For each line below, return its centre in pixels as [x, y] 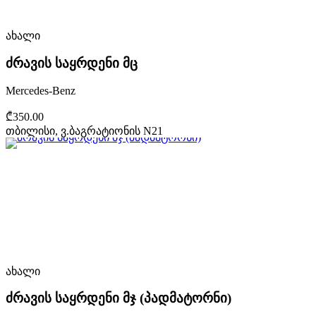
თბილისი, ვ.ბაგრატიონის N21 [84, 130]
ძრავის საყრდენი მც [72, 63]
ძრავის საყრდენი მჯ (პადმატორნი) [119, 298]
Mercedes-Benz [41, 90]
